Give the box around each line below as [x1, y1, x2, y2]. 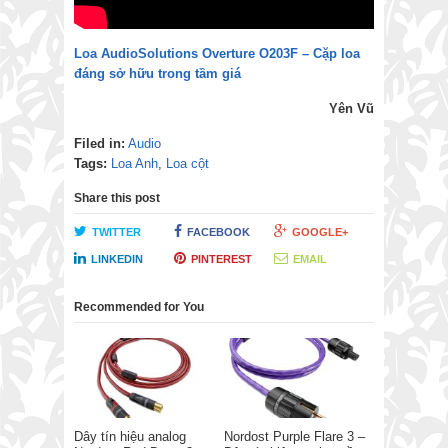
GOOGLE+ [291, 225, 348, 238]
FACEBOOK [186, 225, 250, 238]
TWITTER [92, 225, 141, 238]
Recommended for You [74, 299, 204, 314]
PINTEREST [190, 252, 252, 265]
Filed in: [74, 135, 125, 151]
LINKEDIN [91, 252, 143, 265]
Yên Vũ [329, 100, 374, 116]
